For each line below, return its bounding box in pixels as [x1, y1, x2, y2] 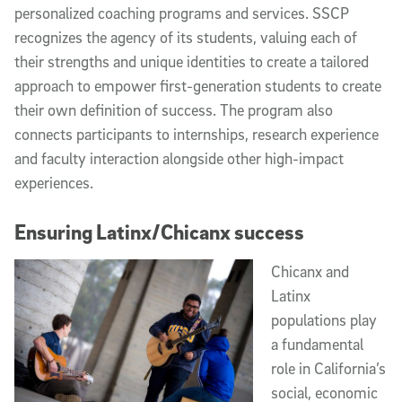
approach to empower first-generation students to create [14, 75, 381, 95]
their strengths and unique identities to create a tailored [14, 51, 369, 71]
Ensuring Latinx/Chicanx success [14, 218, 304, 244]
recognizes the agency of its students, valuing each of [14, 27, 357, 47]
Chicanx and [271, 261, 350, 281]
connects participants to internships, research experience [14, 124, 379, 144]
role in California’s [271, 358, 387, 378]
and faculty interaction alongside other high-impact [14, 148, 344, 168]
